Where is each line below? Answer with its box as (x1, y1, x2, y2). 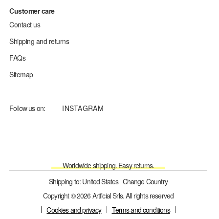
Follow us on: (9, 103, 45, 113)
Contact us (9, 19, 41, 29)
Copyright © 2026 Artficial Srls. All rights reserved (43, 190, 174, 200)
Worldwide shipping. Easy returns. (62, 160, 154, 170)
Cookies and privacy (46, 204, 102, 215)
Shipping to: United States (49, 176, 119, 186)
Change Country (122, 176, 168, 186)
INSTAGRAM (62, 103, 104, 113)
